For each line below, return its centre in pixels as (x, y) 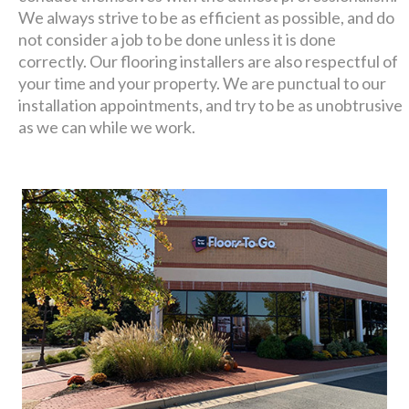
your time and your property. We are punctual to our (203, 84)
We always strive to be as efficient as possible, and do (207, 18)
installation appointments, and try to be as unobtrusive (211, 105)
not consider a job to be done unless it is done (178, 40)
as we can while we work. (107, 127)
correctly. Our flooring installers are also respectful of (209, 62)
